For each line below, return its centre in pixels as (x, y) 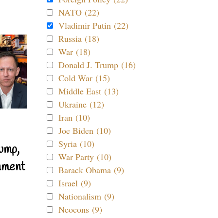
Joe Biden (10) (85, 130)
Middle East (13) (89, 91)
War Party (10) (85, 157)
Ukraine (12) (81, 104)
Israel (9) (75, 183)
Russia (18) (79, 38)
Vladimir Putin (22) (93, 25)
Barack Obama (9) (91, 170)
